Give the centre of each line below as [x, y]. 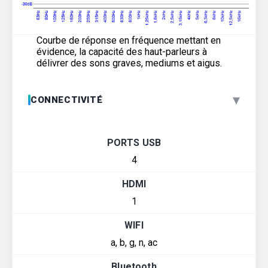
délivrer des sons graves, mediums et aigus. [129, 63]
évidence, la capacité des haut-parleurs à [122, 52]
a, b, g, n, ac [134, 243]
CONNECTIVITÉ [67, 100]
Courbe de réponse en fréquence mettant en [129, 41]
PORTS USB [134, 143]
